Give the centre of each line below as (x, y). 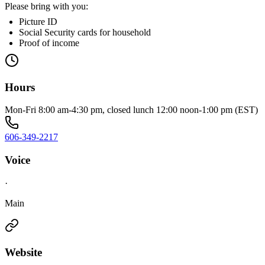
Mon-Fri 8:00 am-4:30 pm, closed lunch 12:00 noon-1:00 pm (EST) (131, 110)
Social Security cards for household (85, 32)
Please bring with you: (46, 6)
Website (23, 252)
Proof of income (49, 43)
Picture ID (38, 22)
